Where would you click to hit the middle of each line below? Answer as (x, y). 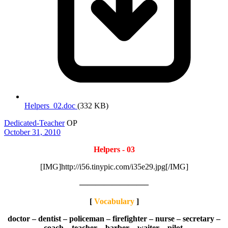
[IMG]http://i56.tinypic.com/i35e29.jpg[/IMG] (114, 166)
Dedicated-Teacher (34, 123)
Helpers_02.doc (51, 105)
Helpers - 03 (114, 149)
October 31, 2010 (32, 132)
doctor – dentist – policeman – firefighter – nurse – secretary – (114, 218)
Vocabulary (114, 201)
